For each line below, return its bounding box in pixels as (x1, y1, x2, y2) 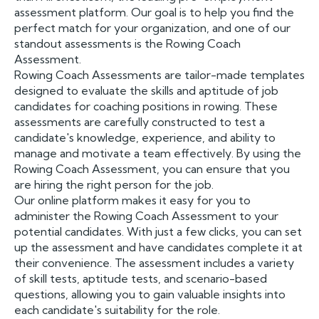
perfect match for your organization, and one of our (14, 21, 291, 35)
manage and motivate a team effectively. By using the (14, 146, 301, 160)
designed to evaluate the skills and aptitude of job (14, 83, 278, 98)
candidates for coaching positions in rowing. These (14, 99, 278, 113)
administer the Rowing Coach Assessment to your (14, 209, 278, 223)
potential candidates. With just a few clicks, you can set (14, 224, 302, 239)
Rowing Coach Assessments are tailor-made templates (14, 68, 305, 82)
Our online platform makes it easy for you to (14, 193, 251, 207)
